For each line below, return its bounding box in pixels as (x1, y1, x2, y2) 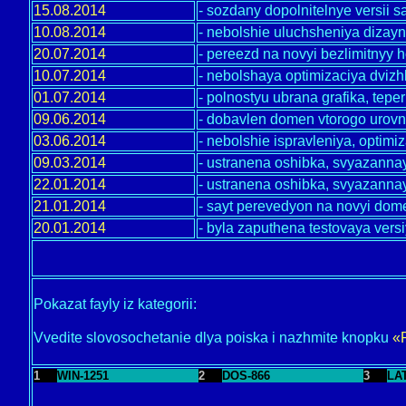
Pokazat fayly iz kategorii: (34, 296, 197, 312)
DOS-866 (222, 369, 270, 382)
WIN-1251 (57, 369, 109, 382)
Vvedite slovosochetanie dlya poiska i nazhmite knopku (34, 330, 392, 345)
